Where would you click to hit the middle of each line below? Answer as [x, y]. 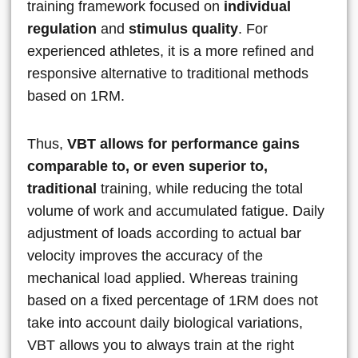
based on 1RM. [76, 95]
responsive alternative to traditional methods [168, 73]
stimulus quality [183, 28]
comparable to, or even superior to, [147, 166]
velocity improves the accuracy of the [145, 255]
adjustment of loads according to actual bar [164, 233]
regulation [62, 28]
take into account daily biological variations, [165, 322]
